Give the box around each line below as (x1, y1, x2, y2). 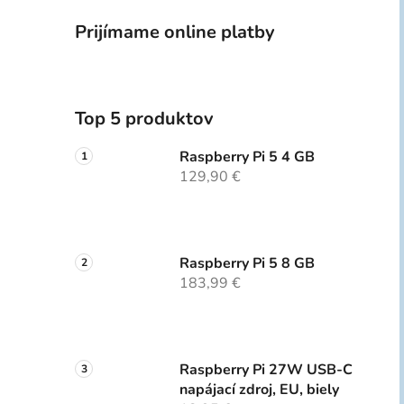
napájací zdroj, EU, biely (179, 380, 339, 400)
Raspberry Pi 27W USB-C (179, 360, 353, 381)
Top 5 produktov (75, 106, 214, 132)
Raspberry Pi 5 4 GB (179, 147, 315, 168)
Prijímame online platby (75, 20, 275, 45)
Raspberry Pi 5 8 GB (179, 253, 315, 274)
